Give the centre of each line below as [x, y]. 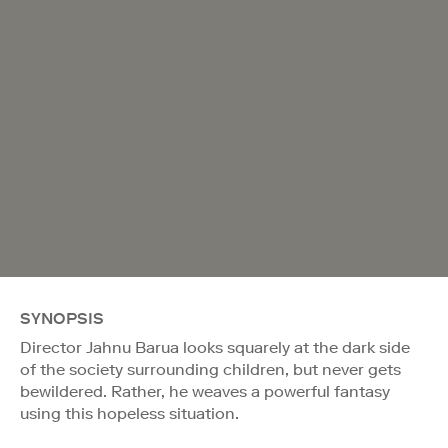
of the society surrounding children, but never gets [210, 369]
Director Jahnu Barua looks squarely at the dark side [215, 347]
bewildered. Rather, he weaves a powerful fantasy [205, 391]
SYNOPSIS [62, 318]
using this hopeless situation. [129, 413]
